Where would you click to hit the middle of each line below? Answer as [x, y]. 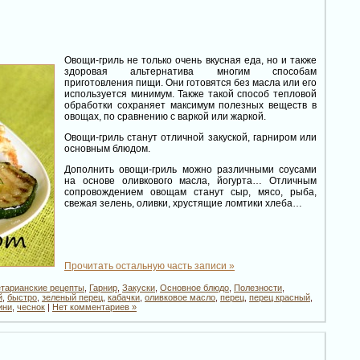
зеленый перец [72, 297]
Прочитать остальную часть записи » [149, 266]
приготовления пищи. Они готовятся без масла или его [190, 83]
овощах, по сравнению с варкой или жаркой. [165, 117]
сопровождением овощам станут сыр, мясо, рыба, [190, 192]
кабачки [124, 297]
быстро [22, 297]
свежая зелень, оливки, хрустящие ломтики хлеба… [183, 203]
